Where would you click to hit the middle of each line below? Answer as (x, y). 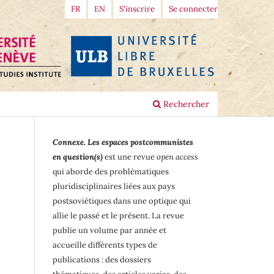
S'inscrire (137, 9)
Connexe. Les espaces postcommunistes (123, 143)
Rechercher (185, 104)
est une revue (130, 157)
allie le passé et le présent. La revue (118, 216)
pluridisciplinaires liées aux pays (114, 187)
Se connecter (193, 9)
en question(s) (78, 157)
